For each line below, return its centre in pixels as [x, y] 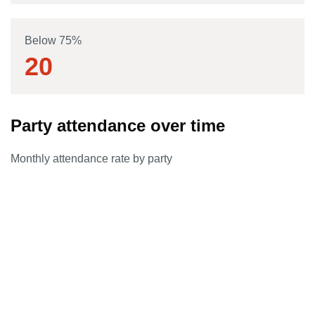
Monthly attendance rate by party [91, 159]
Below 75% [53, 40]
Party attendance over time [118, 126]
